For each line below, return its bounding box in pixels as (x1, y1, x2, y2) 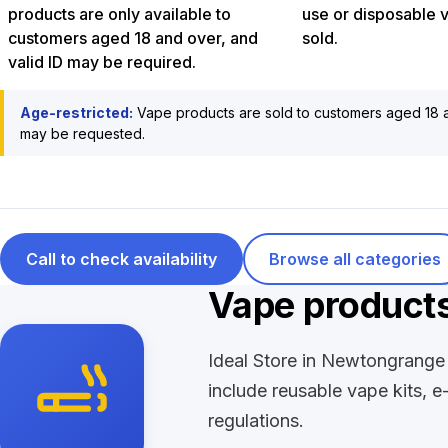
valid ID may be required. (8, 52, 196, 72)
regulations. (208, 410, 304, 431)
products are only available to (8, 4, 231, 24)
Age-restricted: (20, 104, 133, 121)
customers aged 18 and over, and (8, 28, 258, 48)
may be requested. (20, 125, 145, 142)
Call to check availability (26, 249, 217, 269)
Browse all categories (269, 249, 441, 269)
